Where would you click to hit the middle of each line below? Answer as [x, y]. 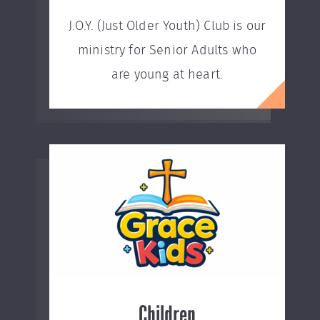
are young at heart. [167, 75]
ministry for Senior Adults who [167, 51]
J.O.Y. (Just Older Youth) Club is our [167, 26]
